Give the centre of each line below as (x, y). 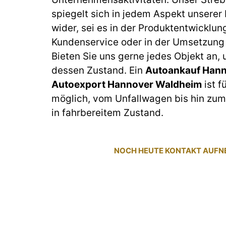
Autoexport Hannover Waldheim (127, 84)
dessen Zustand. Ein (98, 70)
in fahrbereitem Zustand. (107, 112)
